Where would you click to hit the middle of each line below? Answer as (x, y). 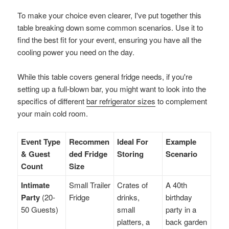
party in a (181, 209)
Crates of (133, 185)
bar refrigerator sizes (121, 101)
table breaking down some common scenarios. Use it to (110, 27)
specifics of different (52, 101)
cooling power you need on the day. (76, 52)
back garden (187, 221)
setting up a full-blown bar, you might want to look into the (112, 88)
